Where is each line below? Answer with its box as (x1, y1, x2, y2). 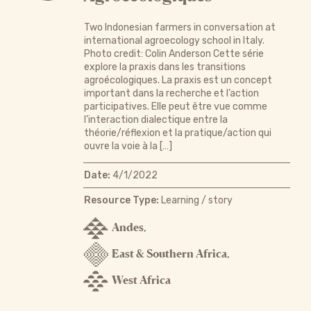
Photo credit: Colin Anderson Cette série (83, 47, 264, 60)
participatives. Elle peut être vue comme (83, 100, 267, 112)
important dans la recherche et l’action (83, 87, 259, 99)
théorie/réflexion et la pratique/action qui (83, 126, 271, 139)
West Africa (111, 272, 171, 287)
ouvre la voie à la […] (83, 140, 172, 152)
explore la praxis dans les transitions (83, 60, 246, 73)
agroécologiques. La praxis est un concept (83, 74, 272, 86)
